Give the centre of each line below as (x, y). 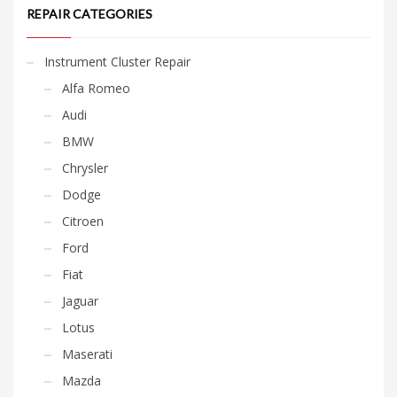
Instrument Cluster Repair (117, 61)
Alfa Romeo (96, 88)
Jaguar (80, 300)
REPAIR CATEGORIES (90, 13)
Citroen (83, 221)
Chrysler (85, 167)
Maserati (87, 354)
